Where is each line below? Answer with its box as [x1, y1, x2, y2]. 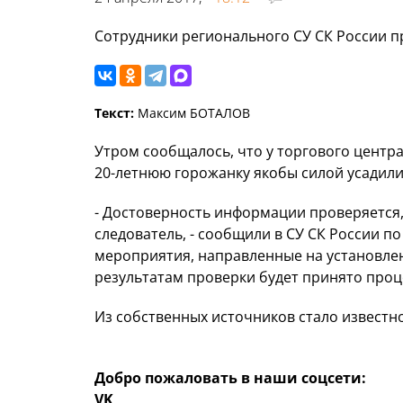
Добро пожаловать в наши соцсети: [94, 368, 366, 389]
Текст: [94, 104, 134, 122]
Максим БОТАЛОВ [134, 104, 250, 122]
